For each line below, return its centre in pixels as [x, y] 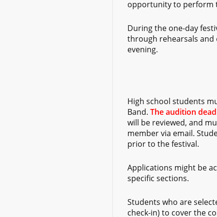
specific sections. [158, 178]
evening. [143, 49]
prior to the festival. [163, 144]
